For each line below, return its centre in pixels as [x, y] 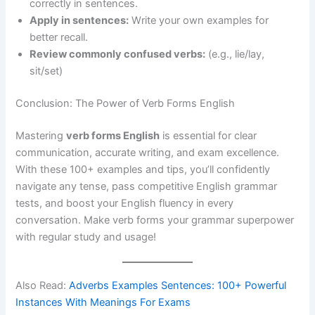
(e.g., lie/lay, [235, 54]
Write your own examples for [199, 21]
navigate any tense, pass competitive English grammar [147, 186]
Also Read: [43, 286]
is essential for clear [208, 135]
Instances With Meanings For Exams [103, 303]
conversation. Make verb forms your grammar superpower [155, 220]
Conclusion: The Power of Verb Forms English [126, 103]
